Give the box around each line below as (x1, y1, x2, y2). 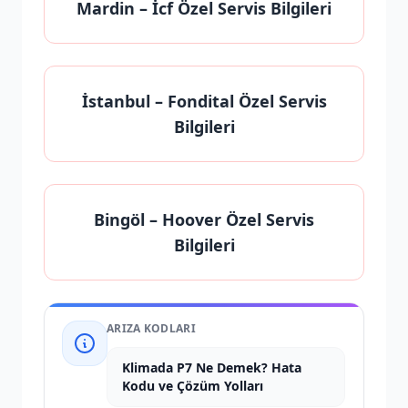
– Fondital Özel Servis (149, 90, 327, 112)
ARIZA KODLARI (107, 321, 196, 336)
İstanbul (81, 90, 150, 112)
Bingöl (94, 209, 145, 230)
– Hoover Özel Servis (145, 209, 314, 230)
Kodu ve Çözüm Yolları (122, 377, 263, 394)
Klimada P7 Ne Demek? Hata (122, 359, 301, 376)
